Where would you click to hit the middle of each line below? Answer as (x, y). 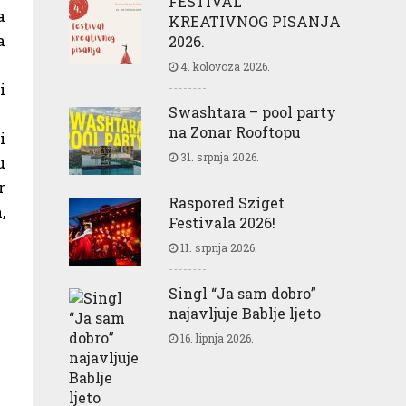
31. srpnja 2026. (218, 156)
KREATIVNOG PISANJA (255, 21)
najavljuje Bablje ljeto (245, 313)
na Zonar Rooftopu (235, 131)
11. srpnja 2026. (217, 247)
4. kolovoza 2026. (224, 66)
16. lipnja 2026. (216, 338)
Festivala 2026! (222, 222)
